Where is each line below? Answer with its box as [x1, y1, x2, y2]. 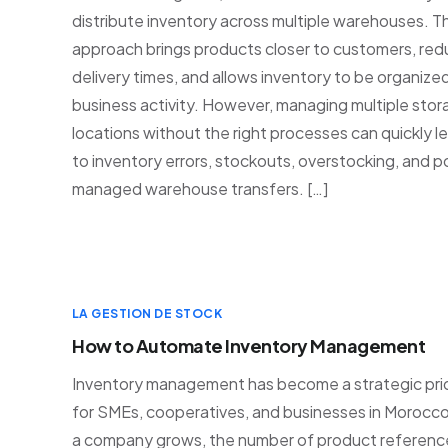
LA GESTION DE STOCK [72, 306, 223, 321]
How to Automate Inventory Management [72, 334, 426, 357]
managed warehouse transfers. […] [72, 178, 328, 199]
